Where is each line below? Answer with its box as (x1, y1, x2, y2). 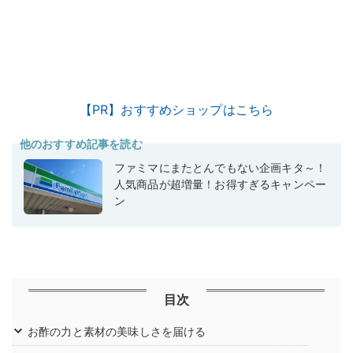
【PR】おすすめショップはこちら (79, 102, 274, 118)
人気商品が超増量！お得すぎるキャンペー (114, 177, 327, 191)
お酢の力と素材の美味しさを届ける (28, 325, 206, 339)
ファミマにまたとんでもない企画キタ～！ (114, 161, 327, 175)
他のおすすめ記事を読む (20, 137, 143, 151)
